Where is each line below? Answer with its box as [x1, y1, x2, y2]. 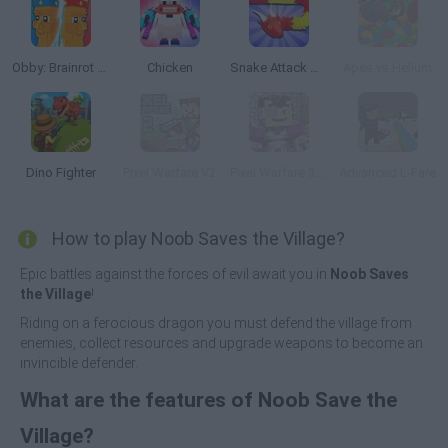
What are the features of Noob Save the [20, 388, 397, 412]
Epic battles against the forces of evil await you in [20, 266, 330, 282]
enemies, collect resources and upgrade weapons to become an [20, 335, 423, 351]
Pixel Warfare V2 [123, 165, 216, 180]
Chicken [146, 60, 193, 75]
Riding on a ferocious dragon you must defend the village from [20, 315, 412, 331]
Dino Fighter [25, 165, 96, 180]
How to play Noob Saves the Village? [52, 228, 345, 249]
